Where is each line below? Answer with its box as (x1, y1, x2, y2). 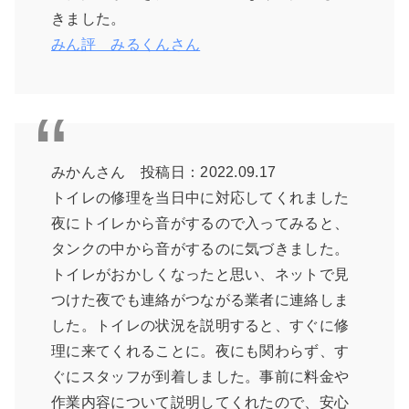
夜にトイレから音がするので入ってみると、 (51, 215, 350, 232)
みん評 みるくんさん (51, 37, 201, 53)
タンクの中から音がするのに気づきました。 (51, 241, 350, 257)
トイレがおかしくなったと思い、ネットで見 (51, 267, 350, 283)
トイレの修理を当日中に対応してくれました (51, 190, 350, 206)
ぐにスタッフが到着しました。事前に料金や (51, 369, 350, 385)
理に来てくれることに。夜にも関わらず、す (51, 343, 350, 360)
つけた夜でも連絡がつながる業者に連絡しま (51, 292, 350, 309)
